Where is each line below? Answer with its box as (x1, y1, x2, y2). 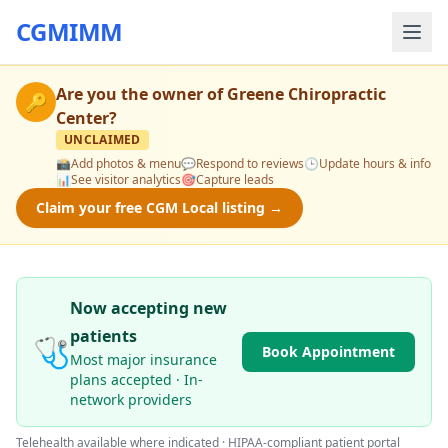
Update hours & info (319, 155, 431, 172)
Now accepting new (70, 297, 227, 319)
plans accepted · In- (70, 370, 203, 389)
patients (70, 325, 137, 347)
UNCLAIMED (64, 131, 141, 148)
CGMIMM (16, 15, 123, 48)
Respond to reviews (196, 155, 304, 172)
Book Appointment (262, 342, 395, 361)
